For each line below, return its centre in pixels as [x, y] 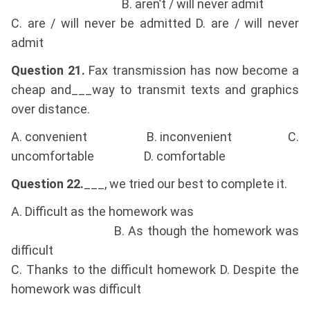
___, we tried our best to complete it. [185, 184]
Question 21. [48, 71]
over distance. [51, 109]
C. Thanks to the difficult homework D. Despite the [155, 270]
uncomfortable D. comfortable [118, 156]
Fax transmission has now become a [192, 71]
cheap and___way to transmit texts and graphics [155, 90]
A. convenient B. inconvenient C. [155, 137]
